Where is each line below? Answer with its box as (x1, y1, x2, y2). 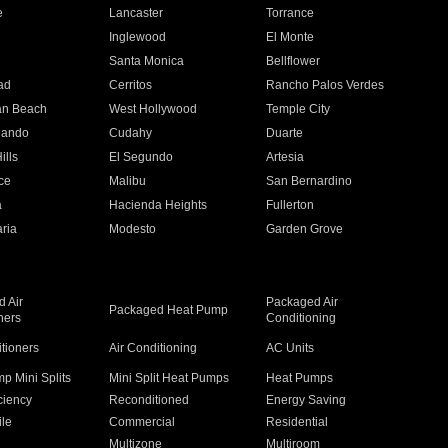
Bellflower (266, 54, 321, 68)
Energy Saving (266, 393, 347, 407)
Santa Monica (108, 54, 184, 68)
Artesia (266, 150, 305, 164)
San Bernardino (266, 174, 353, 188)
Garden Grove (266, 222, 344, 236)
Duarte (266, 126, 304, 140)
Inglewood (108, 30, 166, 44)
